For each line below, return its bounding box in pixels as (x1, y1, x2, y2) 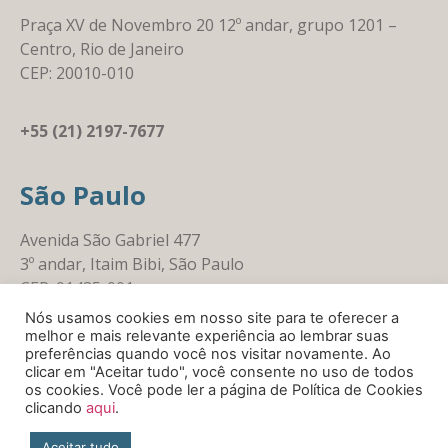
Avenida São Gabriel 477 (20, 229, 200, 252)
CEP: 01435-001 (20, 277, 134, 300)
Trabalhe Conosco (143, 416, 305, 441)
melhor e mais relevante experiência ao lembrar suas (25, 327, 389, 345)
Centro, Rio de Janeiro (20, 37, 184, 60)
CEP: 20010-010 (20, 61, 134, 84)
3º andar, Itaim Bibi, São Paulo (20, 253, 244, 276)
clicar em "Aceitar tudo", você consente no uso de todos (25, 363, 414, 381)
